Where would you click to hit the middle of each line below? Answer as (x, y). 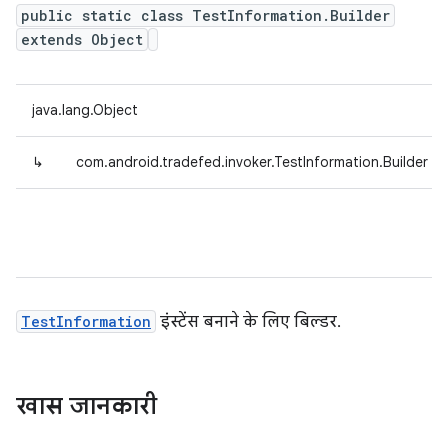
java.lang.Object (85, 110)
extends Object (82, 39)
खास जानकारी (86, 406)
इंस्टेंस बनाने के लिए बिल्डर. (248, 322)
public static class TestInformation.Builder (205, 15)
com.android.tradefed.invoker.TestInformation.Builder (252, 162)
